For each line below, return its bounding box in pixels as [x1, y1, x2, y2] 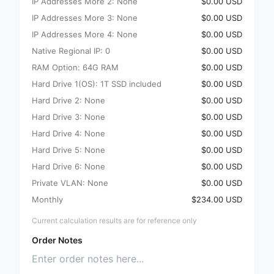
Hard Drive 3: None [32, 112, 105, 122]
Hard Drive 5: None [32, 145, 105, 155]
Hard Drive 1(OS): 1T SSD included [32, 79, 161, 89]
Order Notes [32, 235, 83, 245]
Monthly [32, 194, 63, 204]
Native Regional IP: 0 [32, 46, 110, 56]
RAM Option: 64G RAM [32, 62, 119, 72]
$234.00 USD [191, 194, 242, 204]
